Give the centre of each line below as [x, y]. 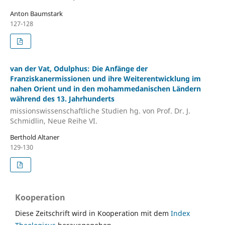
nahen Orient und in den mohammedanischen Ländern [105, 89]
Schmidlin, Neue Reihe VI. [53, 121]
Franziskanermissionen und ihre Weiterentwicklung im [105, 79]
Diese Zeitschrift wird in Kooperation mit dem [93, 213]
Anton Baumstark [36, 14]
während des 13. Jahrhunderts [62, 99]
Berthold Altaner [34, 137]
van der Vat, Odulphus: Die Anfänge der [79, 69]
